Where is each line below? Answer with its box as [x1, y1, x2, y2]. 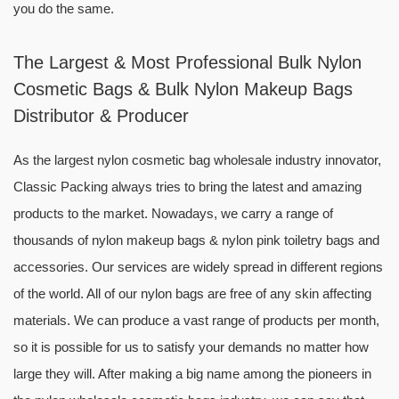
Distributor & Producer [13, 106, 189, 126]
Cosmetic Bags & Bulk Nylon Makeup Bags [13, 79, 353, 99]
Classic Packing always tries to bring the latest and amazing [13, 179, 362, 194]
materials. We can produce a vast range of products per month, [13, 313, 379, 328]
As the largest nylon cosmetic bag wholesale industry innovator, [13, 152, 381, 167]
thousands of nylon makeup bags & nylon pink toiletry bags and [13, 232, 379, 248]
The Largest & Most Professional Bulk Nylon [13, 53, 362, 72]
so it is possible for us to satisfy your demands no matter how [13, 339, 369, 354]
